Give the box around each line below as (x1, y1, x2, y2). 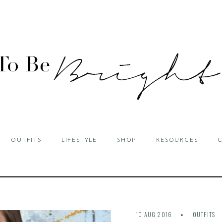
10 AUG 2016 (136, 210, 174, 219)
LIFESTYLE (61, 136, 97, 143)
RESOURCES (156, 136, 198, 143)
